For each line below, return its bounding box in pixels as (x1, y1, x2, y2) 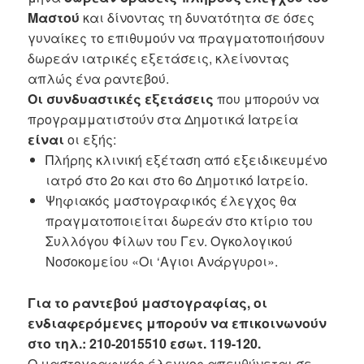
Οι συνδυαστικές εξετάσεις (28, 89, 214, 108)
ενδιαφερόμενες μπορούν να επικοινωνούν (28, 313, 327, 332)
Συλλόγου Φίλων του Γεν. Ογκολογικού (45, 232, 292, 250)
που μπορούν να (214, 89, 320, 108)
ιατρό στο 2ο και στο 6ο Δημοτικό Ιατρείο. (45, 171, 308, 189)
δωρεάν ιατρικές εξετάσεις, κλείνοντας (28, 49, 290, 67)
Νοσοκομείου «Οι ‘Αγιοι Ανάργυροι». (45, 252, 278, 271)
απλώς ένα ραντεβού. (28, 69, 170, 88)
